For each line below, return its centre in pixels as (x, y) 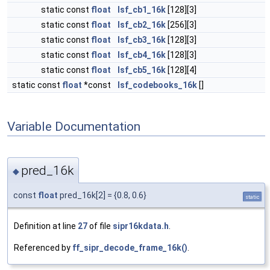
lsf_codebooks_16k (157, 85)
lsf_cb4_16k (142, 55)
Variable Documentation (74, 126)
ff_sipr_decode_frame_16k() (130, 247)
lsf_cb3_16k (142, 40)
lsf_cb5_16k (142, 70)
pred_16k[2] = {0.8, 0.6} (102, 195)
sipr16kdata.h (141, 226)
